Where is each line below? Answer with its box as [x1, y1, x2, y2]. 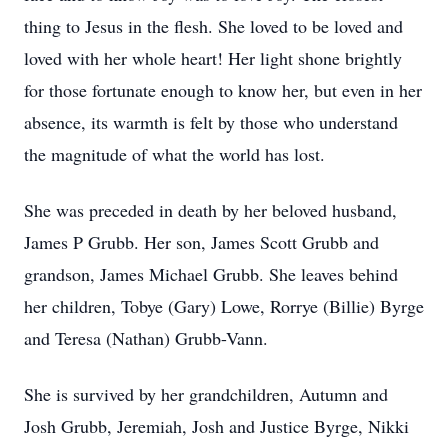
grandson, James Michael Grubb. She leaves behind [24, 262, 398, 286]
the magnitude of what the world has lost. [24, 142, 331, 166]
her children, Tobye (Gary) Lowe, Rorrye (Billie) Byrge [24, 294, 424, 318]
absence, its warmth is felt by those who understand [24, 110, 398, 134]
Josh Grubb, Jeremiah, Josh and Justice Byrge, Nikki [24, 414, 409, 438]
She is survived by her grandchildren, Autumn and [24, 382, 388, 406]
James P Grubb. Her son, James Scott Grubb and [24, 230, 379, 254]
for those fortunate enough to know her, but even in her [24, 78, 422, 102]
